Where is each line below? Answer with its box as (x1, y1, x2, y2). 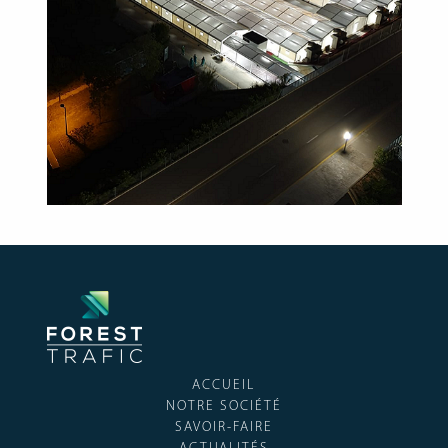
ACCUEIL (192, 378, 256, 394)
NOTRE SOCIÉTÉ (166, 399, 282, 415)
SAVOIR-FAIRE (175, 420, 273, 436)
